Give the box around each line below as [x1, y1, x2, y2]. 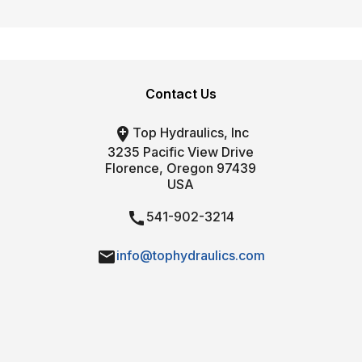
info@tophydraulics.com [116, 246, 265, 263]
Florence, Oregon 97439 [105, 159, 257, 176]
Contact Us [145, 85, 217, 102]
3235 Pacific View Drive [107, 143, 255, 160]
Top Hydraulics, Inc [132, 124, 249, 141]
